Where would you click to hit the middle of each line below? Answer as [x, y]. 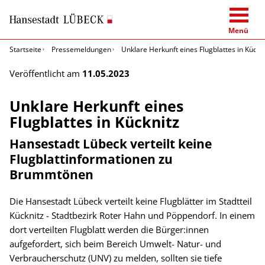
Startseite [25, 49]
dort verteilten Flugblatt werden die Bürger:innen [109, 229]
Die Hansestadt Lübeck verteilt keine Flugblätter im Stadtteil [131, 201]
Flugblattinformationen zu [91, 159]
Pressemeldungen [81, 49]
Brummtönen [51, 174]
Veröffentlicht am [46, 73]
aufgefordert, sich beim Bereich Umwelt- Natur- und [115, 243]
